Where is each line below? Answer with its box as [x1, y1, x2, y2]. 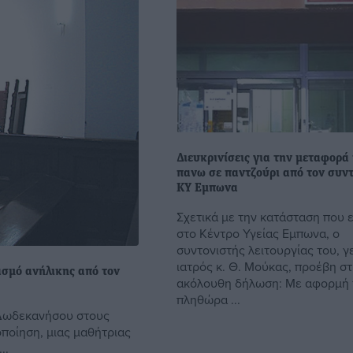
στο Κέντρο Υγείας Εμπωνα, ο [176, 225, 340, 242]
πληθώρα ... [176, 291, 240, 308]
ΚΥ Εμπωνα [176, 182, 238, 195]
